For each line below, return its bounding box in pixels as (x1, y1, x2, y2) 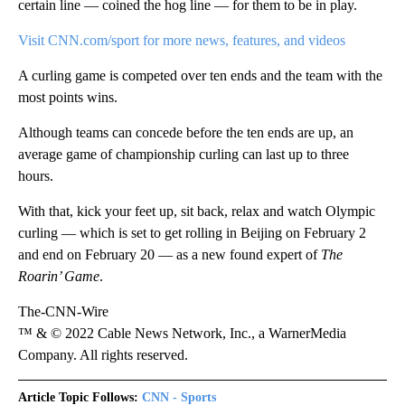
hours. (18, 168, 53, 184)
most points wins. (18, 89, 118, 106)
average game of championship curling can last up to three (18, 146, 349, 163)
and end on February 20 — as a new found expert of (18, 247, 321, 263)
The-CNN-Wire (18, 304, 108, 320)
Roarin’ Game (18, 268, 99, 285)
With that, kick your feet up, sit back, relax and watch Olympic (18, 203, 375, 220)
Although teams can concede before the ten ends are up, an (18, 125, 353, 141)
